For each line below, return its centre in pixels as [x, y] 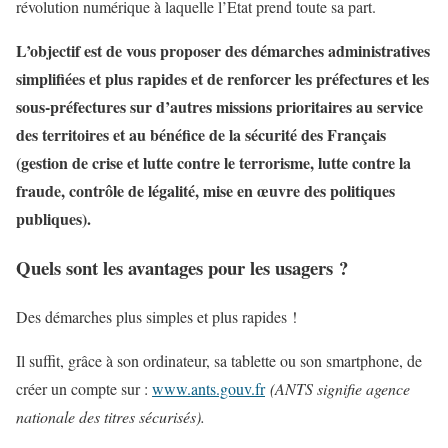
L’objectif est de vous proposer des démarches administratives [223, 51]
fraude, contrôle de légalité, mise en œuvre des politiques [205, 191]
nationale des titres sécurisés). [110, 416]
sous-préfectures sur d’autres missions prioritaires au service [219, 107]
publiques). [53, 219]
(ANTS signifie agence [340, 388]
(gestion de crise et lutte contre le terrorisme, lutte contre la [213, 163]
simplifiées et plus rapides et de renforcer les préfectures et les [222, 79]
